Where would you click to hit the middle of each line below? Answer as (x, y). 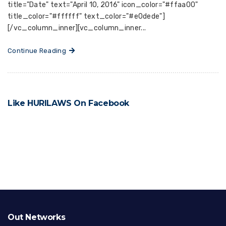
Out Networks (37, 217)
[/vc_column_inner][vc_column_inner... (77, 28)
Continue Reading (39, 50)
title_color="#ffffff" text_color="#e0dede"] (86, 16)
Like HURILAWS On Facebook (68, 103)
